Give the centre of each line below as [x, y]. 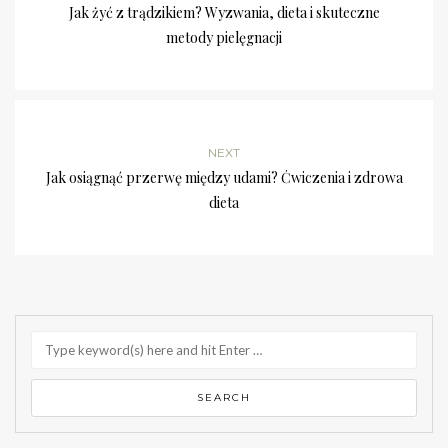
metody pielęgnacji [224, 38]
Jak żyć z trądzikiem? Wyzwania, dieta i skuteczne [224, 13]
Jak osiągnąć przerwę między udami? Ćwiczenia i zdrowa [224, 178]
